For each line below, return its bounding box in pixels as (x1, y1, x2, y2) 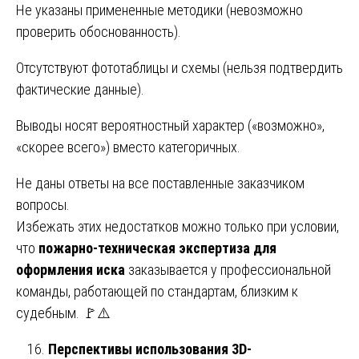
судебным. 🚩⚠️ (16, 304, 111, 321)
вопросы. (16, 196, 70, 213)
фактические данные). (16, 80, 144, 98)
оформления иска (16, 260, 125, 278)
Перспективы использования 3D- (48, 340, 252, 357)
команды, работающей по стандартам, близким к (16, 282, 298, 300)
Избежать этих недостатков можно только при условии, (16, 217, 339, 235)
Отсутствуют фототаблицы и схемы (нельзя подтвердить (16, 58, 343, 76)
